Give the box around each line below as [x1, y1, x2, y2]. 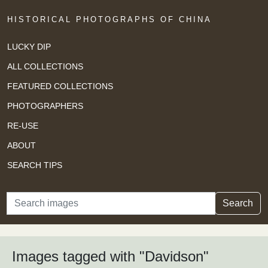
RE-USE [7, 120, 38, 130]
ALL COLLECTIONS [7, 61, 83, 71]
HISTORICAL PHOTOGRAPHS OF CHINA [7, 15, 212, 24]
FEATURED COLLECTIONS [7, 81, 113, 91]
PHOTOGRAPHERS [7, 100, 83, 111]
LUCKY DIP [7, 41, 51, 51]
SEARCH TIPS [7, 160, 62, 170]
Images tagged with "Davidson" [12, 248, 209, 265]
